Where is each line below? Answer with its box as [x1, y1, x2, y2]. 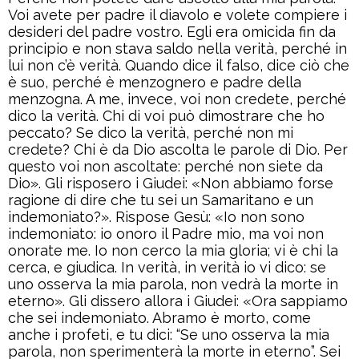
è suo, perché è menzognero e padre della [8, 74, 301, 91]
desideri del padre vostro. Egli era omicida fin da [8, 23, 336, 41]
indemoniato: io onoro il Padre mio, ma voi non [8, 225, 324, 243]
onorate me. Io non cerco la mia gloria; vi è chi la [8, 242, 338, 260]
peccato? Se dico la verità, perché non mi [8, 124, 293, 142]
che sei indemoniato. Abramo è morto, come [8, 309, 311, 327]
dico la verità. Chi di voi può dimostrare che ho [8, 107, 325, 125]
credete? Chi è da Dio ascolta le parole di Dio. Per [8, 141, 348, 159]
